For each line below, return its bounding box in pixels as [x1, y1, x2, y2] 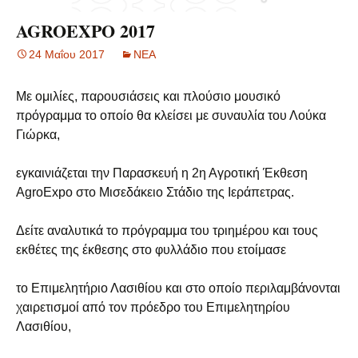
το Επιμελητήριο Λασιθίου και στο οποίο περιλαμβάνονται [16, 281, 340, 295]
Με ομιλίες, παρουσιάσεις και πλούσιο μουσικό [16, 89, 280, 103]
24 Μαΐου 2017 [29, 48, 105, 61]
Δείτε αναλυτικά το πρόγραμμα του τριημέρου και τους [16, 224, 318, 237]
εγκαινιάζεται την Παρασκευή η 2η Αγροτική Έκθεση [16, 166, 308, 180]
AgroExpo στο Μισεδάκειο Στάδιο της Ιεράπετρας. [16, 185, 294, 199]
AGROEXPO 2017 [16, 18, 155, 44]
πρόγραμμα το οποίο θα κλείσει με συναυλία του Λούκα [16, 109, 326, 122]
